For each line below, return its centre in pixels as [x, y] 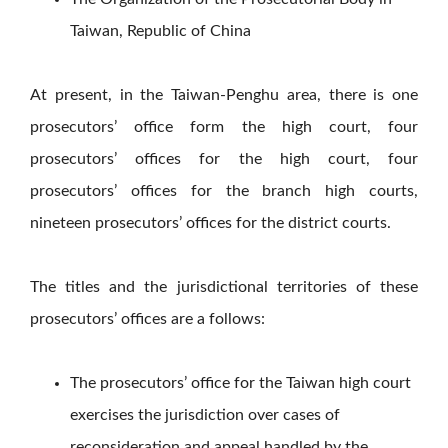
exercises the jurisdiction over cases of [205, 415]
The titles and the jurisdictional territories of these [224, 287]
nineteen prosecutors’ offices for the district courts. [210, 223]
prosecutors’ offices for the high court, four [224, 159]
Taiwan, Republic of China [160, 31]
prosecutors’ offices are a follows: [147, 319]
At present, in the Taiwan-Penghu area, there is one [224, 95]
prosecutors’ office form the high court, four [224, 127]
